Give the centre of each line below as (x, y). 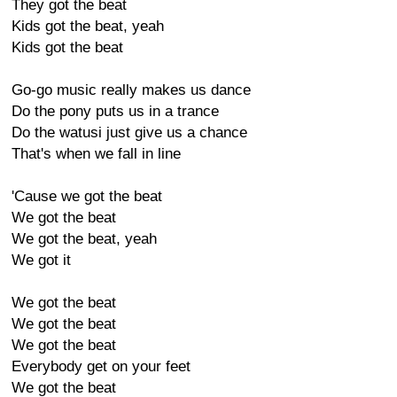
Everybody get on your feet (101, 366)
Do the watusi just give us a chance (129, 132)
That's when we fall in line (96, 154)
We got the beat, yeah (84, 239)
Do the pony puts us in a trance (115, 111)
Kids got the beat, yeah (88, 26)
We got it (41, 260)
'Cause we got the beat (87, 196)
